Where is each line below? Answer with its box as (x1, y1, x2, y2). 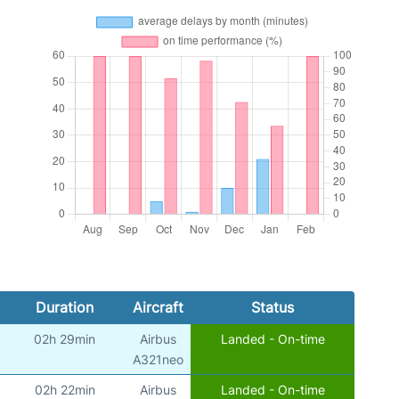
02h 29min (34, 331, 96, 347)
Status (250, 298, 294, 317)
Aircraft (132, 298, 183, 317)
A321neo (132, 352, 183, 368)
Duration (35, 298, 94, 317)
